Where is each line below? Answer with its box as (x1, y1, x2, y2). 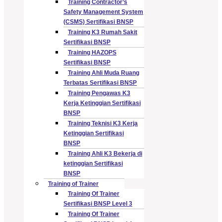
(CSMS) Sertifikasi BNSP (63, 18, 133, 25)
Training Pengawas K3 (68, 89, 130, 97)
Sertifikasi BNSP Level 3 (63, 200, 132, 207)
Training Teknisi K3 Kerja (68, 119, 138, 127)
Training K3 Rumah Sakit (68, 28, 137, 36)
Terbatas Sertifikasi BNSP (63, 79, 137, 86)
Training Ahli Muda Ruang (68, 69, 139, 76)
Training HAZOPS (68, 49, 116, 56)
